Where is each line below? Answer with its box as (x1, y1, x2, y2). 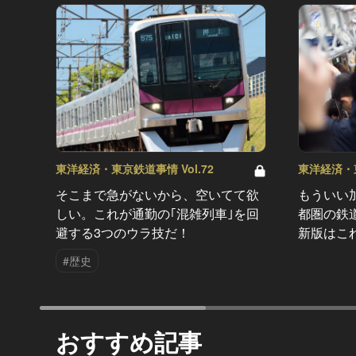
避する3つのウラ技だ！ (56, 222, 190, 242)
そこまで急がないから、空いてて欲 (56, 184, 259, 203)
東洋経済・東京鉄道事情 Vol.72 (56, 161, 214, 177)
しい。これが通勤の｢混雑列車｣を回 (56, 203, 259, 222)
